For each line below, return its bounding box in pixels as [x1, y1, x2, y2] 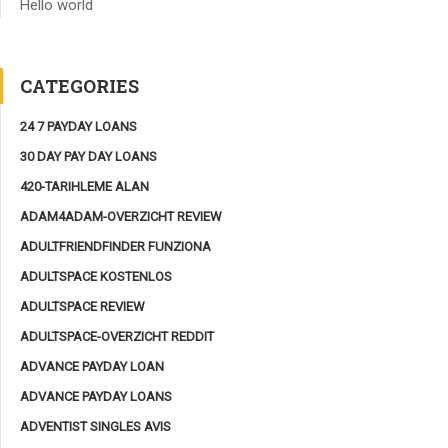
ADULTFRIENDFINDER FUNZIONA [20, 238, 211, 254]
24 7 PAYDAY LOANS [20, 118, 137, 134]
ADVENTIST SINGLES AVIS [20, 418, 171, 434]
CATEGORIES [20, 73, 139, 98]
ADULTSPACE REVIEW [20, 298, 145, 314]
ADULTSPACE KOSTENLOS [20, 268, 172, 284]
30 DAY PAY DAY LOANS [20, 148, 157, 164]
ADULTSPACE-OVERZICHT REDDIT [20, 328, 214, 344]
